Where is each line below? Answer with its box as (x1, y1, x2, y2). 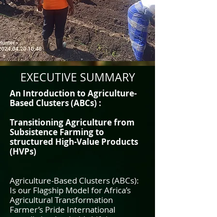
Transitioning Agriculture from (10, 117, 135, 128)
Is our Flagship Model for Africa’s (10, 185, 131, 196)
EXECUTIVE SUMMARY (20, 70, 135, 85)
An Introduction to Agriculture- (10, 88, 137, 99)
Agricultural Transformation (10, 194, 113, 205)
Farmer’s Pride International (10, 204, 115, 215)
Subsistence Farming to (10, 126, 104, 138)
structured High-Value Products (10, 136, 138, 147)
